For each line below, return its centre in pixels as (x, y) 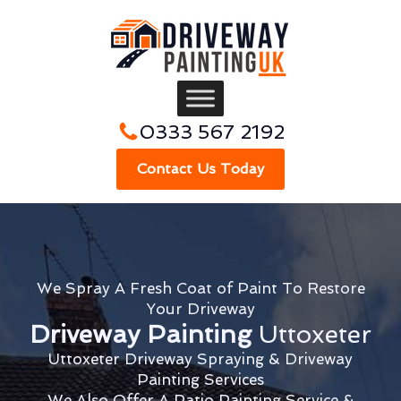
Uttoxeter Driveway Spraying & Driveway (200, 359)
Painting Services (200, 380)
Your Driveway (200, 309)
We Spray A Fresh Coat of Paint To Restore (200, 288)
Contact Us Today (200, 169)
